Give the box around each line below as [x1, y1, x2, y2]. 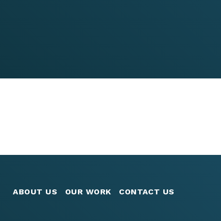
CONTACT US [119, 187, 175, 197]
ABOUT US [13, 187, 58, 197]
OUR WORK [65, 187, 111, 197]
